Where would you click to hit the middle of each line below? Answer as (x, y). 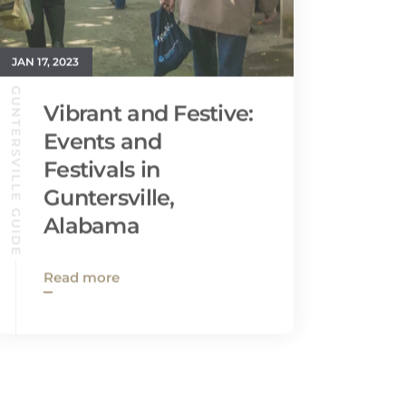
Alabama (92, 203)
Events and (102, 119)
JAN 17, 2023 (45, 39)
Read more (82, 255)
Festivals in (102, 147)
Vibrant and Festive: (149, 91)
